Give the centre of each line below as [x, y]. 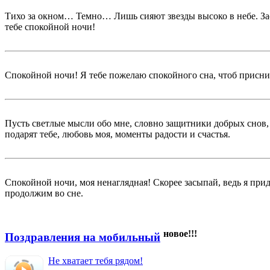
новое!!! [180, 234]
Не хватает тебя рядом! [96, 261]
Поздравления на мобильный [83, 237]
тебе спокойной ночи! [50, 27]
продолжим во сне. [44, 193]
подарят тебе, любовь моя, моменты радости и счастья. [118, 134]
